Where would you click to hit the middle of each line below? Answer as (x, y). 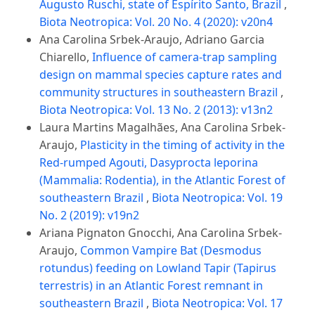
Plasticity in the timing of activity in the (182, 145)
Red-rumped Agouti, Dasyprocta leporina (149, 163)
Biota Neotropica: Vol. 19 (217, 198)
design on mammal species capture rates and (161, 75)
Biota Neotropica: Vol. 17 (217, 303)
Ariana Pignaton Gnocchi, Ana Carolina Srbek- (161, 233)
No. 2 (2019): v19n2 (89, 216)
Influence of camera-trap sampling (185, 57)
